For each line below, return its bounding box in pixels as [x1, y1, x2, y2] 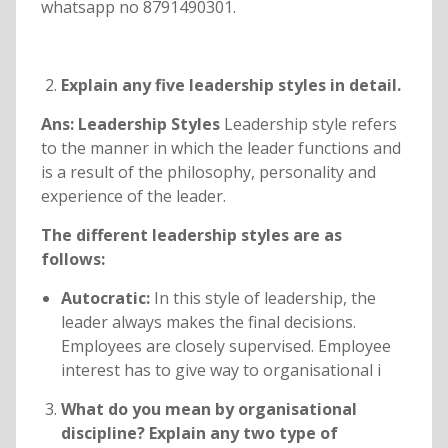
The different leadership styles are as [40, 224, 342, 247]
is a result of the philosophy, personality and [40, 161, 376, 184]
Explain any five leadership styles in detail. [60, 74, 401, 97]
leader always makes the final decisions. [60, 311, 356, 334]
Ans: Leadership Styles [40, 113, 224, 136]
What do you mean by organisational [60, 398, 357, 421]
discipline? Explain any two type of [60, 422, 338, 445]
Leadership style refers [223, 113, 397, 136]
